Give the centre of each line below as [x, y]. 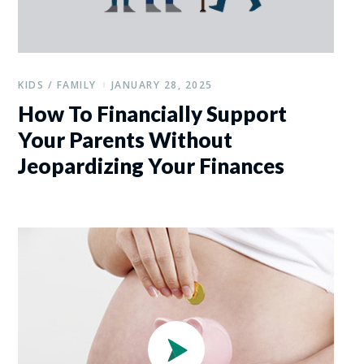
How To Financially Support [153, 114]
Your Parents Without [126, 140]
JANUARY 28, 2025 [162, 85]
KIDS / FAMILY [57, 85]
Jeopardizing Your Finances [152, 166]
